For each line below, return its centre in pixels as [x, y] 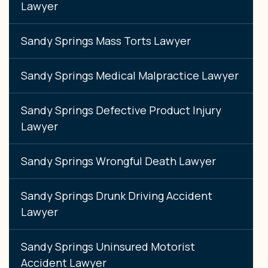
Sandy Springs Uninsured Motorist [108, 246]
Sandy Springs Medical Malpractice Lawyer [130, 75]
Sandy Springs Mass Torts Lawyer [106, 40]
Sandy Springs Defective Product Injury [121, 110]
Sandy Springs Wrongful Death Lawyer [118, 161]
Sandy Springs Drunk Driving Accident [117, 195]
